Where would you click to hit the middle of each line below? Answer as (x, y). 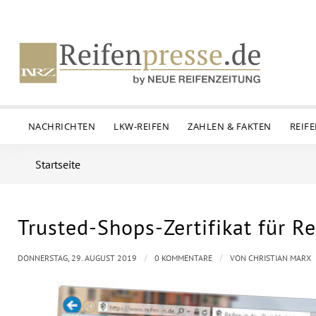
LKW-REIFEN (142, 126)
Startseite (58, 164)
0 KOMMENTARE (183, 258)
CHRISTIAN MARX (280, 258)
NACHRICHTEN (62, 126)
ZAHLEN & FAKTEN (230, 126)
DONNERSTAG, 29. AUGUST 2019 (77, 258)
